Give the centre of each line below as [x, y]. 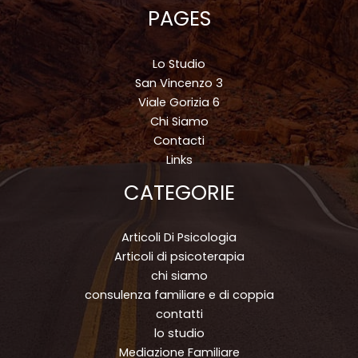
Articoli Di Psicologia [179, 238]
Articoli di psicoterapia [179, 257]
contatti [179, 314]
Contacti [179, 140]
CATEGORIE [179, 192]
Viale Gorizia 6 [179, 102]
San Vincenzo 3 [179, 83]
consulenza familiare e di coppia [179, 295]
